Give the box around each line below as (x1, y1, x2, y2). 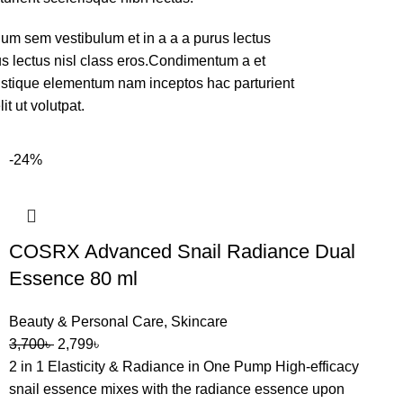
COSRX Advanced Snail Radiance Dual (9, 240, 355, 263)
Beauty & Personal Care (9, 314, 164, 329)
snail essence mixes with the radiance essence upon (9, 381, 345, 397)
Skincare (171, 314, 228, 329)
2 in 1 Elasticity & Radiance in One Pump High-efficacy (9, 359, 359, 374)
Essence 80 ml (9, 267, 138, 290)
